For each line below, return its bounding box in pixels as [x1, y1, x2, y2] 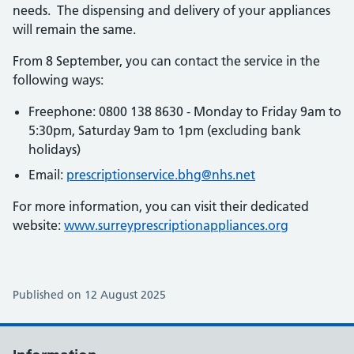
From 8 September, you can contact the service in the [13, 53, 320, 69]
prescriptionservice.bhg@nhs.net [66, 167, 255, 183]
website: [13, 217, 64, 233]
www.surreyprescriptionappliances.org [64, 217, 288, 233]
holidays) [28, 141, 81, 157]
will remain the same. [13, 21, 136, 37]
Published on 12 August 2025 [13, 288, 166, 302]
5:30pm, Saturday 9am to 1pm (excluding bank [28, 122, 301, 138]
